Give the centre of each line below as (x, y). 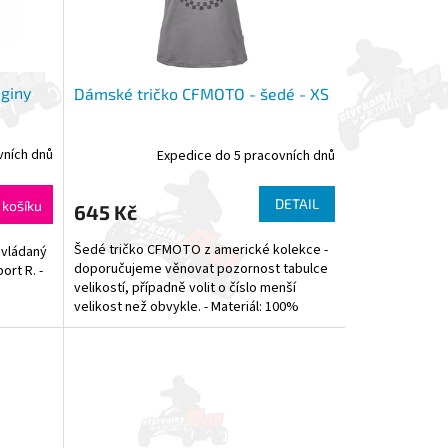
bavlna (93, 325)
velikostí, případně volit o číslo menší (184, 287)
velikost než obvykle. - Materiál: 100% (186, 306)
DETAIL (296, 203)
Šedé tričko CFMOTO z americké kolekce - (200, 249)
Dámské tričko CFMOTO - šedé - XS (201, 93)
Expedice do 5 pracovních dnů (245, 156)
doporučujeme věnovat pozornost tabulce (200, 268)
